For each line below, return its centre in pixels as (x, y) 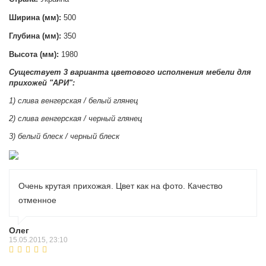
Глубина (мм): (36, 36)
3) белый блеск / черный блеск (64, 137)
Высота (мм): (34, 55)
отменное (37, 200)
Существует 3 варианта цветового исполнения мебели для (130, 72)
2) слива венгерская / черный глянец (75, 119)
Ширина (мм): (36, 18)
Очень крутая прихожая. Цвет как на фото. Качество (121, 186)
